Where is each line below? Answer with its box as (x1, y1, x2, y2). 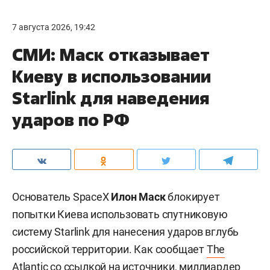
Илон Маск (111, 190, 166, 203)
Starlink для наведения (12, 87, 209, 109)
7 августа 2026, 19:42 (12, 22, 95, 32)
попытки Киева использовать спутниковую (12, 208, 228, 221)
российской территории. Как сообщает (12, 243, 207, 256)
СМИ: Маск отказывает (12, 43, 210, 66)
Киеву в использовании (12, 65, 211, 87)
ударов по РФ (12, 108, 130, 131)
